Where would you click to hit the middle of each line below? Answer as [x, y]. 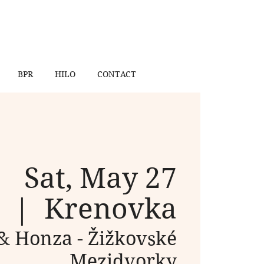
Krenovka [110, 209]
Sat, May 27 [100, 179]
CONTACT [117, 74]
